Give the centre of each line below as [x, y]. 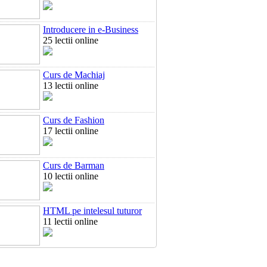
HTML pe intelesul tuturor [92, 211]
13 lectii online [71, 86]
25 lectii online [71, 40]
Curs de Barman [74, 165]
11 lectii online [70, 221]
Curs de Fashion [74, 120]
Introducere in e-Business [91, 30]
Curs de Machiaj [74, 75]
